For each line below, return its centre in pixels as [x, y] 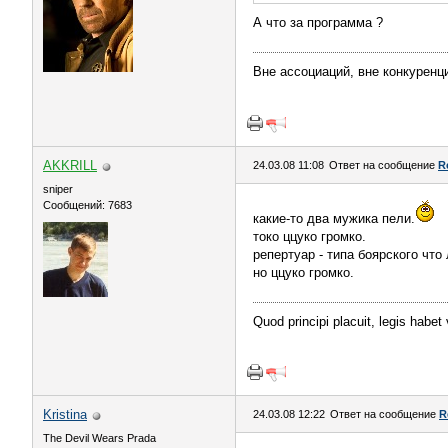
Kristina [65, 414]
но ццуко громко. [303, 272]
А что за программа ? [318, 22]
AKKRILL [70, 165]
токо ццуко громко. [309, 236]
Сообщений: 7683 [87, 205]
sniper [58, 189]
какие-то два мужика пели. [334, 218]
